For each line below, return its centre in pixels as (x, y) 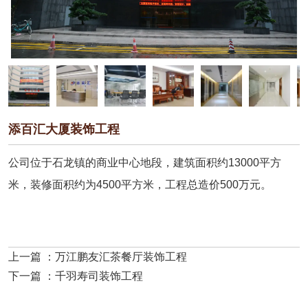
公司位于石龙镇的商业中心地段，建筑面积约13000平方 (145, 163)
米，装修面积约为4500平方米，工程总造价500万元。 (140, 185)
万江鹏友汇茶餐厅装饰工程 (121, 257)
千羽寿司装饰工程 (99, 276)
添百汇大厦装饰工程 (64, 130)
